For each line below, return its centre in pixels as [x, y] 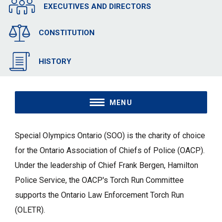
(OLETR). [30, 210]
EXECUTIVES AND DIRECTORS [97, 7]
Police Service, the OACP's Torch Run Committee [99, 180]
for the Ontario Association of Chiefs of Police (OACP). [110, 151]
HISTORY [55, 62]
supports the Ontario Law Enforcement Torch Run [99, 195]
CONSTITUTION [66, 33]
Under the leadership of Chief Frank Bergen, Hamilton [107, 166]
